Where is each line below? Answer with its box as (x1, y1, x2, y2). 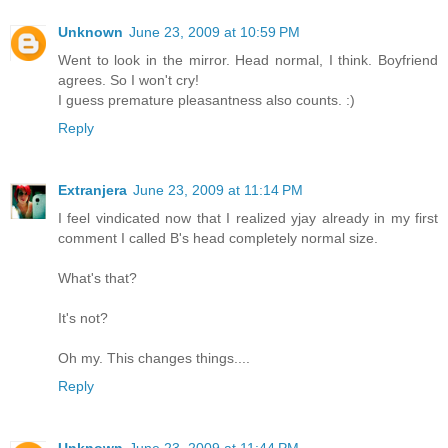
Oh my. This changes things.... (58, 350, 250, 367)
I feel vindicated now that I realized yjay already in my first (58, 210, 438, 227)
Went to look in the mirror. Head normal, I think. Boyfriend (58, 52, 438, 69)
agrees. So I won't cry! (58, 72, 199, 89)
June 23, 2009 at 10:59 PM (129, 24, 300, 41)
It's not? (58, 310, 108, 327)
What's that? (58, 270, 137, 287)
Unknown (58, 24, 123, 41)
